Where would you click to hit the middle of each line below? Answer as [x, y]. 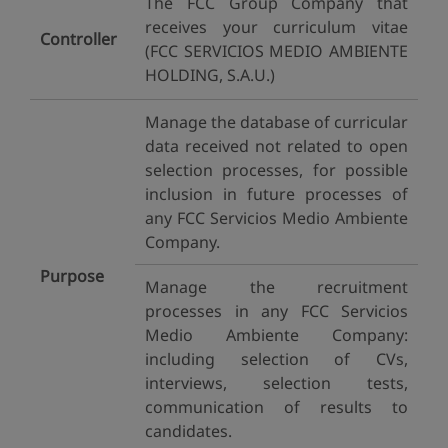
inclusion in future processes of [276, 194]
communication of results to [276, 407]
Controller [78, 39]
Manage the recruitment [276, 287]
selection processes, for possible [276, 170]
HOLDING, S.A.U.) [210, 75]
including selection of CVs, [276, 359]
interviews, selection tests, [276, 383]
